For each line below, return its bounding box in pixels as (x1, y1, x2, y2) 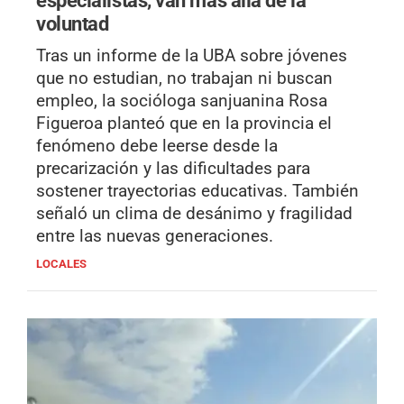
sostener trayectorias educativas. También (36, 180, 359, 202)
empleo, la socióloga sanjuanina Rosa (36, 90, 327, 112)
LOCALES (36, 257, 87, 271)
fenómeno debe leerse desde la (36, 135, 278, 157)
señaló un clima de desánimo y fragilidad (36, 203, 353, 225)
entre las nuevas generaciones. (36, 225, 273, 247)
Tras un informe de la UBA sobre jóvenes (36, 45, 347, 67)
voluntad (36, 12, 109, 36)
